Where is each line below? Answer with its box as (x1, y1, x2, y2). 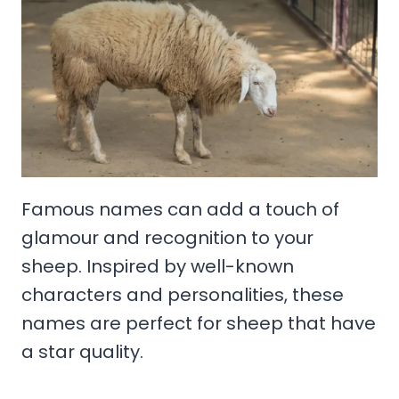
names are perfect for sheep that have (21, 310, 376, 336)
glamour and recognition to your (21, 224, 313, 250)
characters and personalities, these (21, 281, 344, 307)
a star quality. (21, 338, 143, 364)
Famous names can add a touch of (21, 196, 339, 222)
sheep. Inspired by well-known (21, 253, 294, 279)
